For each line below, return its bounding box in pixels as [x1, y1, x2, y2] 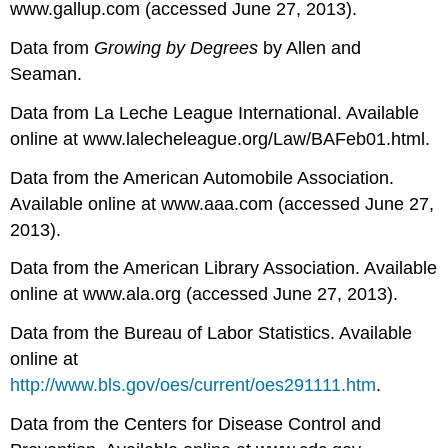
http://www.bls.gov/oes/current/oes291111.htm [10, 375, 377, 396]
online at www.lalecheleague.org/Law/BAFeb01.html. [10, 128, 431, 149]
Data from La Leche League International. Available [10, 102, 420, 123]
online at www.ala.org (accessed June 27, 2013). [10, 284, 399, 305]
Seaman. [10, 63, 83, 84]
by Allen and [258, 37, 362, 58]
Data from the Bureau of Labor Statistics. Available [10, 323, 413, 344]
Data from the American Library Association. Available [10, 258, 438, 279]
